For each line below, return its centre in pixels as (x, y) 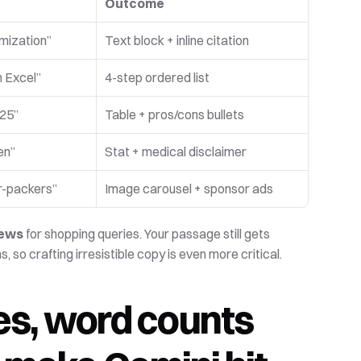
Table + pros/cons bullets (175, 114)
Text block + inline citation (177, 40)
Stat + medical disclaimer (176, 151)
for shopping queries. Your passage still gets (147, 234)
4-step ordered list (158, 77)
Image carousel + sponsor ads (191, 189)
